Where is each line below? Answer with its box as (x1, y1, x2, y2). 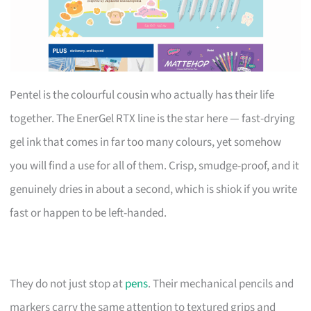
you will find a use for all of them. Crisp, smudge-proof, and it (10, 157, 300, 174)
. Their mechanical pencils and (148, 275, 294, 292)
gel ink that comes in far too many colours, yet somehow (10, 133, 282, 151)
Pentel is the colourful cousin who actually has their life (10, 86, 275, 103)
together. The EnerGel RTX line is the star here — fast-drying (10, 110, 296, 127)
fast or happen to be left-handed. (10, 204, 167, 221)
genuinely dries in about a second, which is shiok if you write (10, 180, 298, 198)
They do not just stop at (10, 275, 126, 292)
